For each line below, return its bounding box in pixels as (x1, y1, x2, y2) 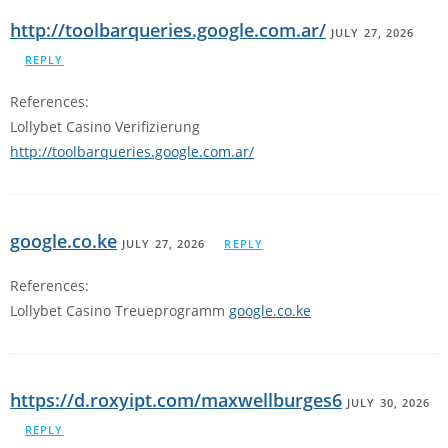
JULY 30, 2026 (347, 395, 431, 411)
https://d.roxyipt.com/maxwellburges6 (10, 388, 342, 413)
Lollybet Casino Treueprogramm (10, 301, 229, 321)
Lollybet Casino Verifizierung (10, 117, 200, 137)
